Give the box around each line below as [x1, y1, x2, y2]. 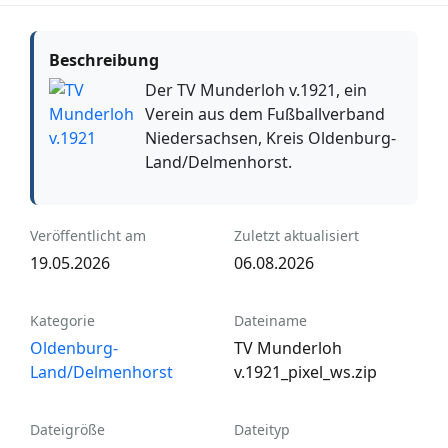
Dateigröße [30, 420, 105, 440]
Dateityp [234, 420, 290, 440]
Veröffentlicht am [30, 226, 146, 246]
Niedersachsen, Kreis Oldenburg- [145, 127, 396, 150]
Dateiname [234, 311, 307, 331]
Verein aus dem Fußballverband [145, 103, 385, 126]
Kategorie [30, 311, 95, 331]
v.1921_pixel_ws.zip [234, 361, 377, 384]
